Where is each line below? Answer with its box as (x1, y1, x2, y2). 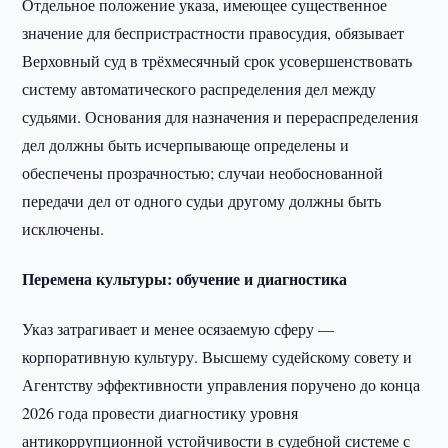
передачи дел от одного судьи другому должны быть (22, 190, 382, 211)
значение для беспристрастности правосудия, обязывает (22, 22, 405, 43)
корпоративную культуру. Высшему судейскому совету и (22, 346, 413, 367)
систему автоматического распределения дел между (22, 78, 377, 99)
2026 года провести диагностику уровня (22, 402, 299, 423)
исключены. (22, 218, 105, 239)
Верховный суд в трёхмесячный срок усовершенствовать (22, 50, 413, 71)
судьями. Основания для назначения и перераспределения (22, 106, 419, 127)
